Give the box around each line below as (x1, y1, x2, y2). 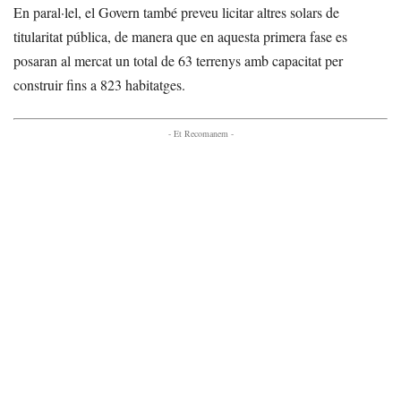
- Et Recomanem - (167, 126, 234, 140)
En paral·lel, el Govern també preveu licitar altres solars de (13, 2, 339, 21)
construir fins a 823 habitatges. (13, 74, 185, 94)
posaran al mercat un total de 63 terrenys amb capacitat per (13, 50, 343, 70)
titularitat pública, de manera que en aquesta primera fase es (13, 26, 347, 46)
